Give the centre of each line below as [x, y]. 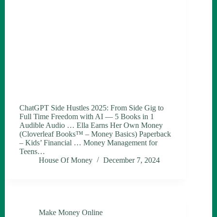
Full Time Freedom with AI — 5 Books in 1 [87, 117]
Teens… [32, 152]
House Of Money [66, 160]
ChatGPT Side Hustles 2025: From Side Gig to [92, 108]
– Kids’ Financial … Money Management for [88, 143]
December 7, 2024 [132, 160]
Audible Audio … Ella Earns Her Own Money [91, 125]
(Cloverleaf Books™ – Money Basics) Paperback [95, 134]
